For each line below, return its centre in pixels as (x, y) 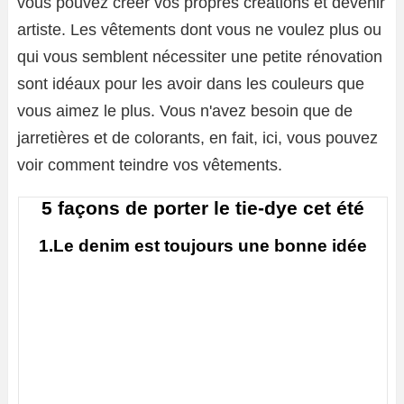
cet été (331, 208)
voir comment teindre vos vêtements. (150, 165)
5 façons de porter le (138, 208)
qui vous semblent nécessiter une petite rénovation (200, 57)
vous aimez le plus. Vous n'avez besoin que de (185, 111)
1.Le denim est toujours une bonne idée (203, 246)
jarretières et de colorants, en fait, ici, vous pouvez (197, 138)
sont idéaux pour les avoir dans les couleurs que (191, 84)
